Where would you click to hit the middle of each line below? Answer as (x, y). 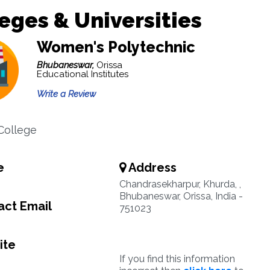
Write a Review (66, 94)
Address (151, 168)
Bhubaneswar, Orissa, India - (181, 196)
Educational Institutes (82, 74)
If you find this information (177, 259)
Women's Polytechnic (116, 47)
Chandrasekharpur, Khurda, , (180, 184)
